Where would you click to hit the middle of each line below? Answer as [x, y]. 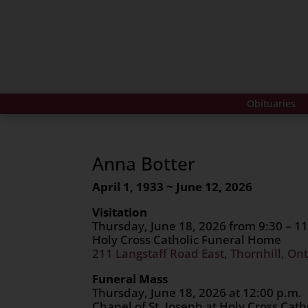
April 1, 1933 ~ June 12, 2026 [173, 186]
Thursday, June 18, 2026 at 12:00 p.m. [197, 292]
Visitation [120, 212]
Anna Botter [144, 163]
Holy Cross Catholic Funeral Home [187, 239]
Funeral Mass [130, 278]
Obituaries [271, 103]
